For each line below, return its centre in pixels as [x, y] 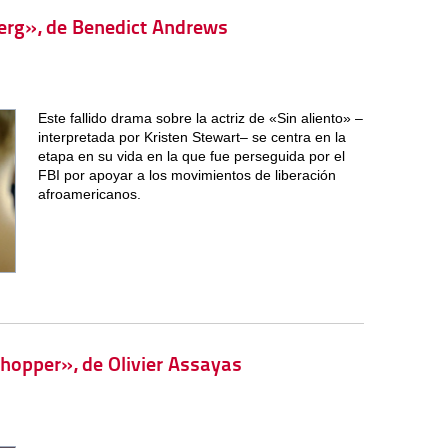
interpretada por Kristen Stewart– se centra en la [191, 136]
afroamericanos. [89, 193]
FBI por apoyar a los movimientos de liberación [186, 174]
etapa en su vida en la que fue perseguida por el [191, 155]
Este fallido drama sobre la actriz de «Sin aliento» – [200, 117]
